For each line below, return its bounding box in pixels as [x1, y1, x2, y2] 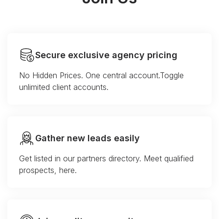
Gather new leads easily [35, 133, 140, 144]
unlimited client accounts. [19, 82, 109, 92]
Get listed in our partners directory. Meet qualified [19, 153, 194, 164]
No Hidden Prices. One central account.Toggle [19, 70, 184, 81]
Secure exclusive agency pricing [35, 50, 177, 61]
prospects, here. [19, 165, 77, 175]
